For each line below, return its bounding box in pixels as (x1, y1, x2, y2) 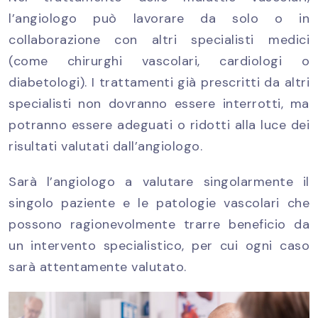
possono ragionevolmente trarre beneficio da (9, 215, 309, 233)
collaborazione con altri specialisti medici (9, 31, 309, 48)
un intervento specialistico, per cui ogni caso (9, 236, 309, 254)
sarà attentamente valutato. (9, 258, 187, 275)
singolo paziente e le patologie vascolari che (9, 194, 309, 212)
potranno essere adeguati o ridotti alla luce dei (9, 116, 309, 133)
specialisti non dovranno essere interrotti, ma (9, 94, 309, 112)
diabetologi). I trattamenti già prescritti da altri (9, 73, 309, 91)
